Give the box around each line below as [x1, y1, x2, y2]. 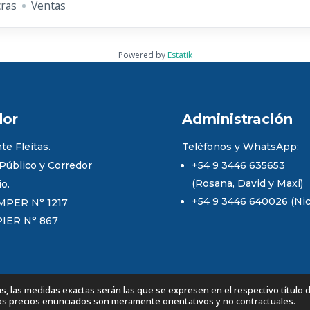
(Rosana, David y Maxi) [191, 176, 303, 190]
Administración [181, 110, 293, 127]
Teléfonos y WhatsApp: [181, 140, 299, 153]
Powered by [118, 48, 167, 61]
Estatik [167, 48, 192, 61]
